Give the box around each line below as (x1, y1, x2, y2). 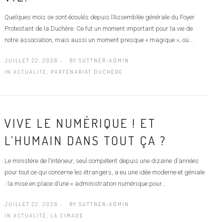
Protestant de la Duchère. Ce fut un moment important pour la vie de (4, 24, 193, 32)
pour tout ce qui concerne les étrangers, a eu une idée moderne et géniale (4, 168, 205, 176)
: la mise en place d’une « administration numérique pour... (4, 179, 166, 187)
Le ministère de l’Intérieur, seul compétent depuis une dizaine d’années (4, 157, 199, 165)
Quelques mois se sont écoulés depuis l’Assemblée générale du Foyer (4, 13, 195, 21)
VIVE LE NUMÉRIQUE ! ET (4, 114, 156, 131)
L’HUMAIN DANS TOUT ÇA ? (4, 132, 166, 148)
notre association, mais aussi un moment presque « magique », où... (4, 36, 193, 44)
